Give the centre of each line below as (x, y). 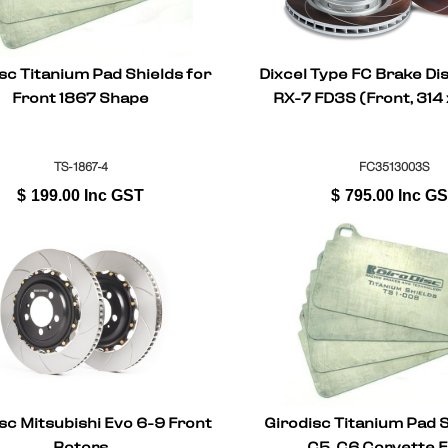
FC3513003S (395, 166)
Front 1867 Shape (81, 98)
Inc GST (114, 195)
